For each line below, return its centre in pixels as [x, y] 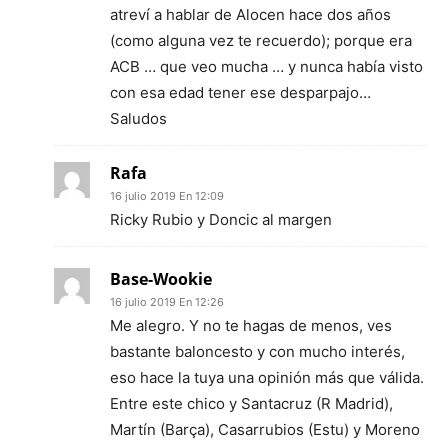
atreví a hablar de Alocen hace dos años [250, 14]
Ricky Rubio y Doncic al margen [221, 219]
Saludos [138, 118]
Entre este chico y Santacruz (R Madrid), [251, 403]
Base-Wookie [161, 279]
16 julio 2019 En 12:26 [167, 302]
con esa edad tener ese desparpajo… [240, 92]
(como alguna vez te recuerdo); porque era [261, 40]
